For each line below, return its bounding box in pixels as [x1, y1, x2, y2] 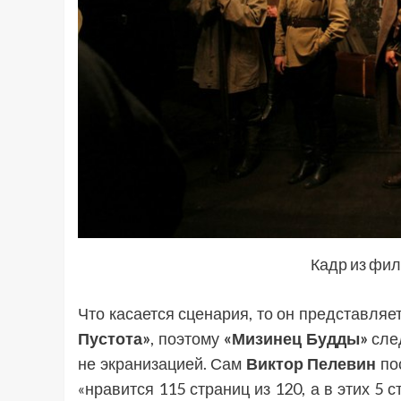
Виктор [245, 354, 303, 374]
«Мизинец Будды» [223, 328, 368, 349]
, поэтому [150, 328, 224, 349]
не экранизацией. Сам [78, 354, 246, 374]
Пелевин [307, 354, 377, 374]
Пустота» [78, 328, 150, 349]
